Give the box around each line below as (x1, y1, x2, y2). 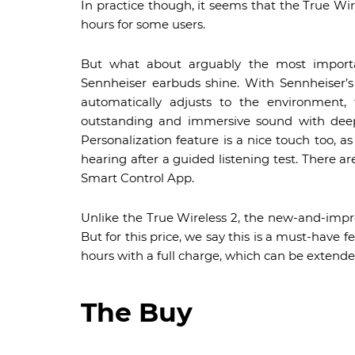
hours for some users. (81, 17, 205, 32)
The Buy (81, 296, 193, 328)
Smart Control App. (81, 170, 194, 185)
